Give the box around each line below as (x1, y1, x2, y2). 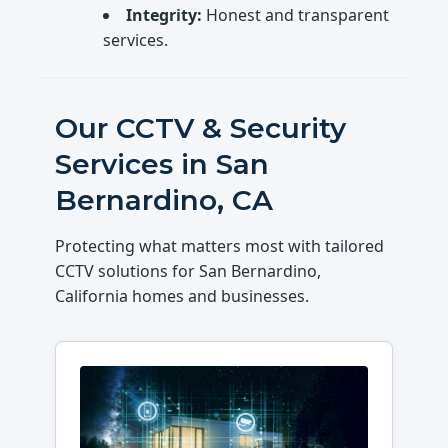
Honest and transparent (202, 3, 390, 26)
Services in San (55, 146, 270, 181)
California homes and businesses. (55, 284, 310, 307)
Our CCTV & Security (55, 110, 347, 145)
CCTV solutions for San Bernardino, (55, 259, 322, 282)
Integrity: (126, 3, 203, 26)
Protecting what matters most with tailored (55, 234, 385, 257)
